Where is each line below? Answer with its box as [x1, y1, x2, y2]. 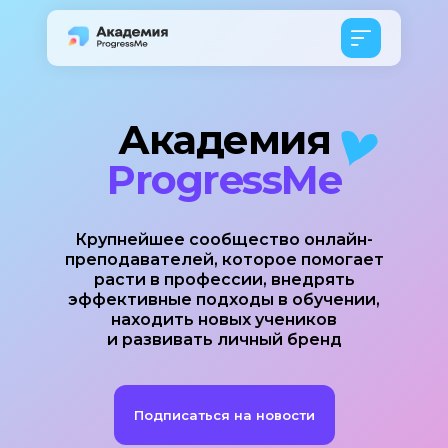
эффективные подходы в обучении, [68, 290, 380, 309]
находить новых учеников [111, 310, 337, 329]
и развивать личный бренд [106, 330, 342, 349]
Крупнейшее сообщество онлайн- [75, 230, 373, 249]
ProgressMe [107, 155, 341, 204]
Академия [118, 115, 330, 164]
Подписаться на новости [134, 407, 315, 423]
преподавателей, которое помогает [64, 250, 384, 269]
